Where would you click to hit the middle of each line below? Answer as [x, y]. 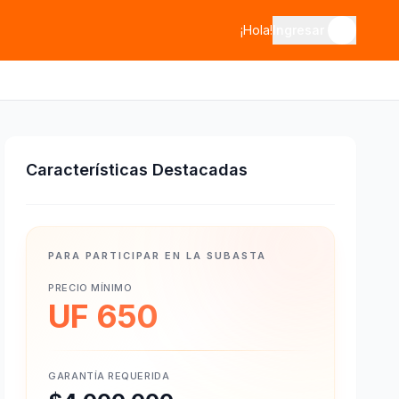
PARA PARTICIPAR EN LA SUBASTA [157, 256]
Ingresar [298, 30]
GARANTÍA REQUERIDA [109, 376]
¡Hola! [256, 30]
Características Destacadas [137, 170]
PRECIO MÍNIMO [90, 288]
